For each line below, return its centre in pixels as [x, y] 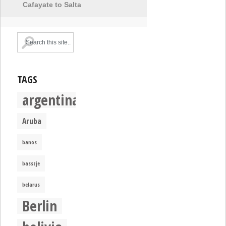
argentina [51, 100]
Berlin [40, 206]
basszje [31, 164]
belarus [31, 185]
